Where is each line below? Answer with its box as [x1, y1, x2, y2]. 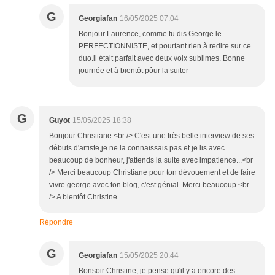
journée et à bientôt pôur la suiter [79, 66, 188, 76]
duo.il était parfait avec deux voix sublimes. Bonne [79, 54, 245, 63]
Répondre [39, 218, 73, 227]
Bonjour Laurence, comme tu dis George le [79, 29, 222, 39]
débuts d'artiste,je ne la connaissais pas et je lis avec [49, 144, 225, 153]
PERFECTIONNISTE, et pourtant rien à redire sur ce [79, 42, 251, 51]
